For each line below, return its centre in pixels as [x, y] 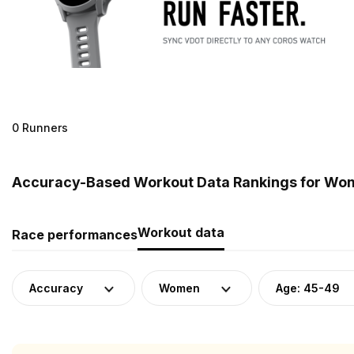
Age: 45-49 [308, 288]
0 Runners [40, 127]
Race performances [75, 234]
